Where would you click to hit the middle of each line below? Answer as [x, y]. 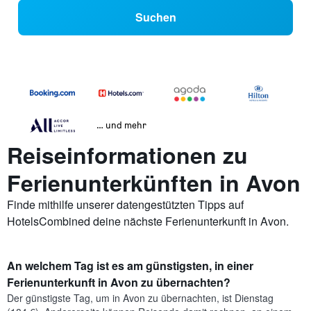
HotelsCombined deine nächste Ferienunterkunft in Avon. [148, 221]
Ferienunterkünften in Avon [154, 183]
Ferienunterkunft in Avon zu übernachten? [119, 283]
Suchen [155, 17]
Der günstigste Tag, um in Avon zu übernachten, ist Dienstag [140, 298]
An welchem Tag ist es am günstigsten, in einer [130, 266]
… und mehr [121, 125]
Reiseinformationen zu [127, 155]
